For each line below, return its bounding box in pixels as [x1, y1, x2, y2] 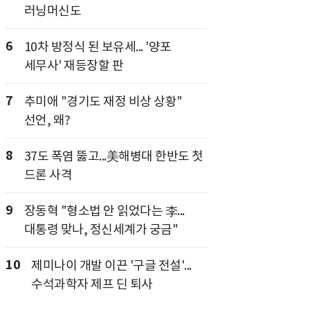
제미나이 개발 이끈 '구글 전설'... [31, 257, 192, 273]
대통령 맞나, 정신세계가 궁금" [24, 221, 178, 237]
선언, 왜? [24, 112, 71, 128]
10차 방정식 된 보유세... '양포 [24, 39, 172, 55]
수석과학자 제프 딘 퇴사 [31, 276, 153, 292]
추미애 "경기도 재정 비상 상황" [24, 93, 183, 109]
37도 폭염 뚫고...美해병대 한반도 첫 [24, 148, 203, 164]
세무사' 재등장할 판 [24, 57, 123, 73]
